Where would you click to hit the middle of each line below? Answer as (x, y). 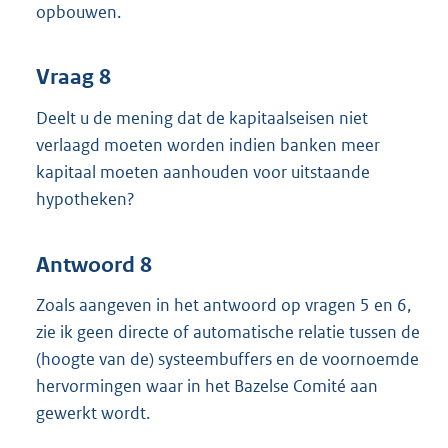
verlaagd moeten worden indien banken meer (208, 145)
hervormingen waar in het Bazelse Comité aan (207, 386)
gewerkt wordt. (93, 413)
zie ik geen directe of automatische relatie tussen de (228, 332)
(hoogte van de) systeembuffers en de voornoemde (227, 359)
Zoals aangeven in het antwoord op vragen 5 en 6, (223, 305)
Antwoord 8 (94, 264)
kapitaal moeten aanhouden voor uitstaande (203, 172)
